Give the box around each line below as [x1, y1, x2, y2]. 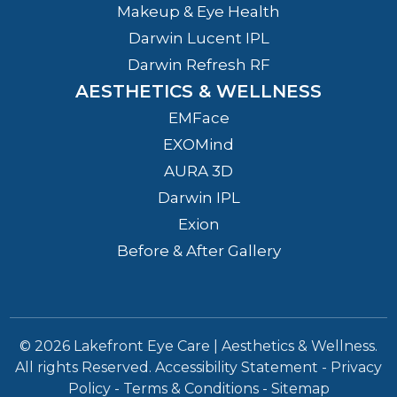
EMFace [167, 109, 230, 128]
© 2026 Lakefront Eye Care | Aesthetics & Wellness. [19, 338, 378, 355]
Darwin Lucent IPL [128, 29, 269, 48]
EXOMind [163, 136, 234, 154]
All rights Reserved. [15, 359, 155, 377]
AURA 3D [164, 162, 233, 181]
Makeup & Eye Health [117, 3, 280, 21]
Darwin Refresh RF [127, 56, 270, 74]
